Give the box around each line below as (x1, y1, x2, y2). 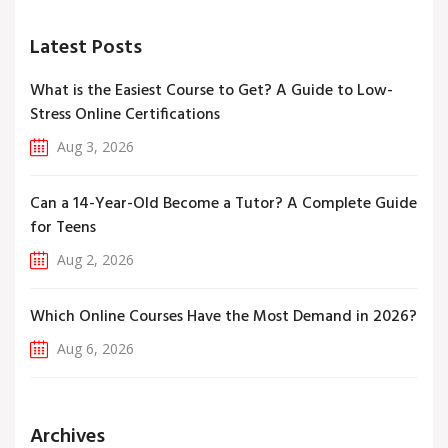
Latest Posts (30, 32, 142, 65)
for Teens (30, 215, 96, 242)
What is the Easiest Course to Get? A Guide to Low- (30, 78, 393, 105)
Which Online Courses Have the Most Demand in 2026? (30, 304, 417, 331)
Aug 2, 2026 (53, 250, 134, 270)
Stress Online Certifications (30, 102, 220, 129)
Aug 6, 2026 (53, 339, 134, 359)
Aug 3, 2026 (53, 137, 134, 157)
